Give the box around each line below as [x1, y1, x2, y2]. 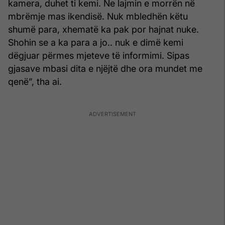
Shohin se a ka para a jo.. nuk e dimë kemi [8, 37, 183, 48]
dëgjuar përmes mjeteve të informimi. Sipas [8, 50, 189, 61]
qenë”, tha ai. [8, 76, 62, 87]
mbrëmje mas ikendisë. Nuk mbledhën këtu [8, 11, 188, 22]
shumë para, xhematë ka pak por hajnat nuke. [8, 24, 199, 35]
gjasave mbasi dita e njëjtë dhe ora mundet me [8, 63, 202, 74]
